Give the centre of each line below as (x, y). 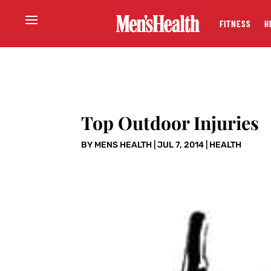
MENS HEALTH (123, 145)
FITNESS (235, 24)
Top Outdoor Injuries (170, 123)
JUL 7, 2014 (181, 145)
